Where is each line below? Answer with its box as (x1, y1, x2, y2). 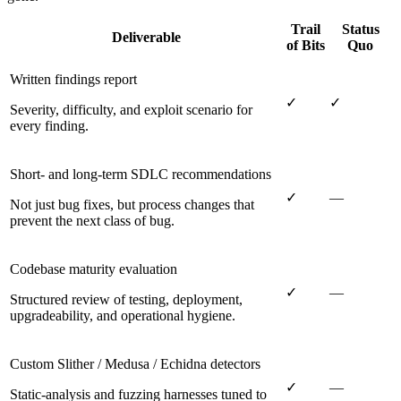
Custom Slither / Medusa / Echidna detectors (10, 355, 260, 371)
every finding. (10, 117, 89, 133)
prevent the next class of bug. (10, 212, 175, 228)
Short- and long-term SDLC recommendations (10, 166, 271, 182)
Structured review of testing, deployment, (10, 291, 243, 307)
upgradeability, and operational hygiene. (10, 307, 235, 323)
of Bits (286, 37, 325, 53)
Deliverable (111, 29, 181, 45)
